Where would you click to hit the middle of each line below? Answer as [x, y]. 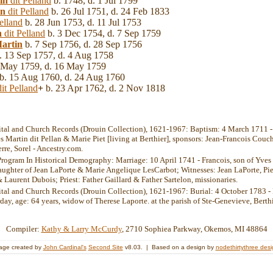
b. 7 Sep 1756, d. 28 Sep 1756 [82, 44]
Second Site [105, 247]
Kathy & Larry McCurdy [81, 229]
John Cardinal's [65, 247]
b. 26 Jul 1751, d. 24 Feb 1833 [109, 11]
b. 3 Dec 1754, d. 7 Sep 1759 [103, 33]
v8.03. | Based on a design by [169, 247]
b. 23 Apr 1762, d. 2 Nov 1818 [104, 88]
